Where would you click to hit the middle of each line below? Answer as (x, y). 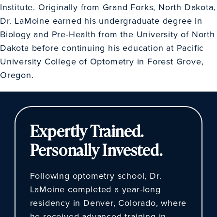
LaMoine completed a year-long (95, 189)
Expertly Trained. (87, 131)
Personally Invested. (96, 149)
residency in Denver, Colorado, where (108, 203)
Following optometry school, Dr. (96, 176)
